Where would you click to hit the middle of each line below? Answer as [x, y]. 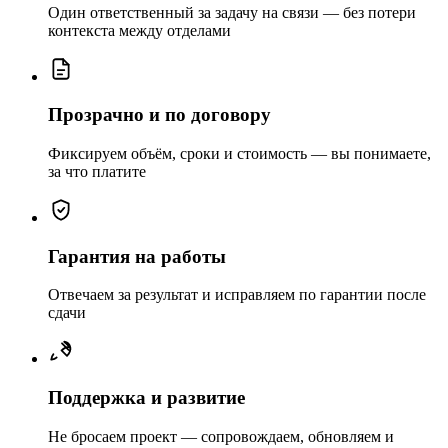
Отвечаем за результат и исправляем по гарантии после [237, 295]
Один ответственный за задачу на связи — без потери [232, 12]
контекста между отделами [139, 30]
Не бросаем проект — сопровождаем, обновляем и [221, 436]
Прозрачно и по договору [159, 115]
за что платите [97, 171]
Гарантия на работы [137, 256]
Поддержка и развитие [146, 398]
